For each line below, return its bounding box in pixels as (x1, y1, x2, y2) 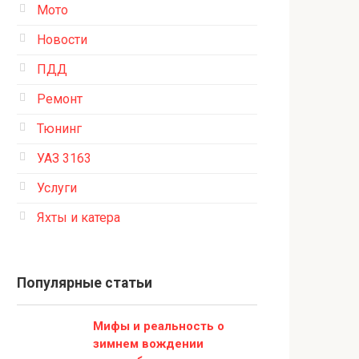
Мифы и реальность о (93, 319, 224, 333)
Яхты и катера (37, 210, 120, 225)
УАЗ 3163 (37, 151, 91, 166)
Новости (37, 32, 87, 47)
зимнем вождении (93, 337, 204, 351)
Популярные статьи (17, 275, 152, 291)
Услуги (37, 180, 77, 196)
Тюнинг (37, 121, 82, 136)
